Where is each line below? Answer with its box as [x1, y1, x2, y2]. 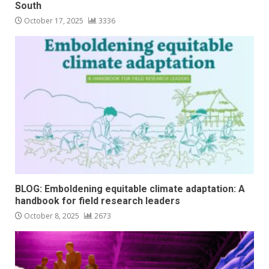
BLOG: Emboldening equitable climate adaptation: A [15, 183, 245, 195]
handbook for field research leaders [15, 195, 183, 207]
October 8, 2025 [22, 211, 81, 222]
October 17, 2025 [22, 16, 85, 26]
